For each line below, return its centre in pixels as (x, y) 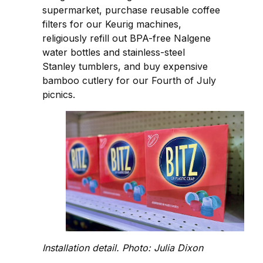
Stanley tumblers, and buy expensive (125, 67)
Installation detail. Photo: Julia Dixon (123, 247)
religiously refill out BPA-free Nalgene (127, 38)
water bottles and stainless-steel (114, 53)
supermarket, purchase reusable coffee (131, 10)
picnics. (59, 95)
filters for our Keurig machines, (112, 24)
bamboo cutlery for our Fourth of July (129, 81)
